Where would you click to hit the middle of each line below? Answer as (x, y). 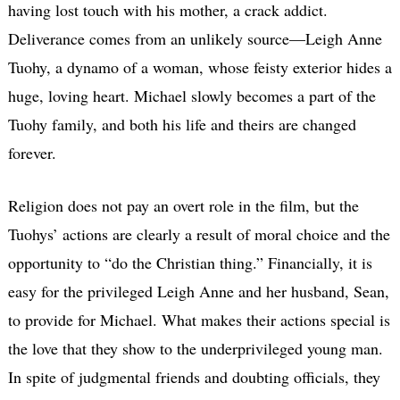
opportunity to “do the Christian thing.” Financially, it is (190, 262)
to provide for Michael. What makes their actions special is (199, 319)
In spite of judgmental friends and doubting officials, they (194, 376)
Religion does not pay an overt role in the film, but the (183, 205)
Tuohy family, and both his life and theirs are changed (182, 124)
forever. (32, 152)
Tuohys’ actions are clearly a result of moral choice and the (199, 233)
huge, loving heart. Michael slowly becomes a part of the (192, 95)
